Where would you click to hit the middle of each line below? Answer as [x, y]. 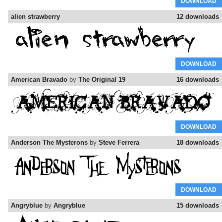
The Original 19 [102, 80]
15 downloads [198, 206]
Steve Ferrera [119, 143]
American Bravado [39, 80]
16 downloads [198, 80]
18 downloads [198, 143]
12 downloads [198, 17]
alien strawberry [35, 17]
